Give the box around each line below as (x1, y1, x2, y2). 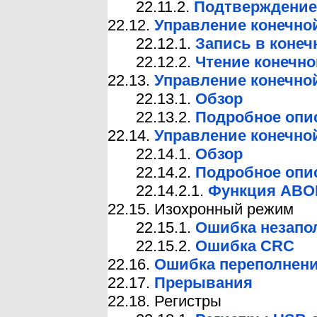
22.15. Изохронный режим (108, 200, 294, 218)
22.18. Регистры (108, 292, 221, 310)
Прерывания (154, 273, 253, 292)
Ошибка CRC (195, 236, 294, 255)
